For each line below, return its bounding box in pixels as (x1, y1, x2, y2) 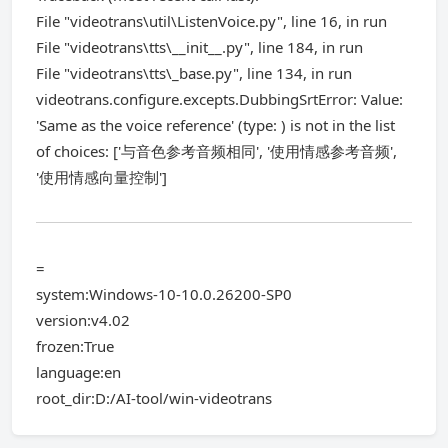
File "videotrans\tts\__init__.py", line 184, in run (36, 37, 363, 57)
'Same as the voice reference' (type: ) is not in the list (36, 115, 395, 135)
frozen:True (36, 336, 114, 356)
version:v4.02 (36, 310, 130, 330)
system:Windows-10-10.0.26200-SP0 (36, 284, 292, 304)
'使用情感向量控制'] (36, 167, 167, 187)
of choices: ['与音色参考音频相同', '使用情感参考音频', (36, 141, 397, 161)
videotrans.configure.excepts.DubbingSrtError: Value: (36, 89, 403, 109)
